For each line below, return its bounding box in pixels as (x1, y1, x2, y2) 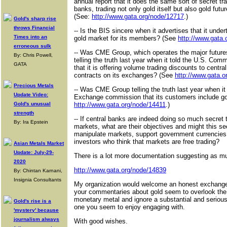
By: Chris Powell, (14, 52, 53, 58)
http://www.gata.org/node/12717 (92, 13, 184, 20)
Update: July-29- (14, 149, 54, 155)
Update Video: (14, 92, 48, 97)
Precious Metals (14, 83, 54, 88)
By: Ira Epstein (14, 119, 48, 125)
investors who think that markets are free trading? (74, 138, 219, 145)
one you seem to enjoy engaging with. (74, 203, 185, 211)
